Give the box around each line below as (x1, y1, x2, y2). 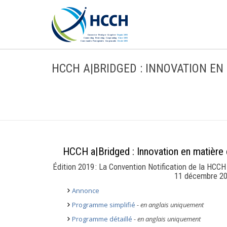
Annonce (72, 186, 99, 195)
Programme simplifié (72, 200, 135, 209)
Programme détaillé (72, 214, 132, 223)
